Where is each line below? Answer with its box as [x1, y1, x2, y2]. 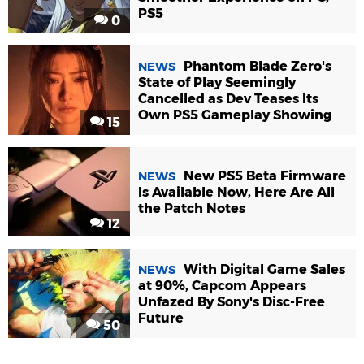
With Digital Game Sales [184, 261, 345, 277]
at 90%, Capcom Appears [138, 277, 306, 293]
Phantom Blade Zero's [184, 58, 331, 74]
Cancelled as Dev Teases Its [138, 90, 318, 106]
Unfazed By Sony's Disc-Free [138, 293, 325, 310]
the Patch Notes [138, 200, 245, 216]
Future [138, 310, 184, 326]
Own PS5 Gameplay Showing [138, 106, 331, 123]
